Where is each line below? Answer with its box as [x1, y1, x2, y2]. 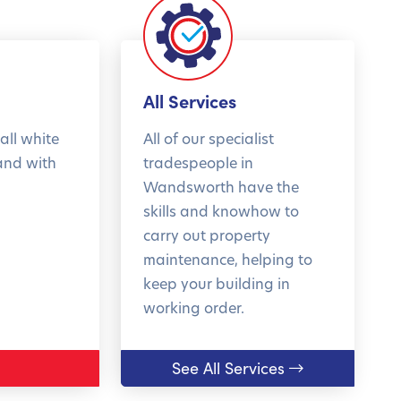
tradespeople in [142, 153, 253, 172]
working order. [142, 298, 244, 317]
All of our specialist [142, 129, 274, 148]
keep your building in [142, 274, 290, 293]
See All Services [171, 357, 285, 379]
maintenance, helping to [142, 250, 312, 269]
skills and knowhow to [142, 201, 299, 220]
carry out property [142, 226, 270, 244]
